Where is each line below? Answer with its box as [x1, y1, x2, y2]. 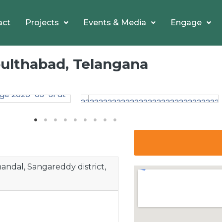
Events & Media [83, 17, 146, 27]
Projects [25, 17, 59, 27]
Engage [170, 17, 202, 27]
